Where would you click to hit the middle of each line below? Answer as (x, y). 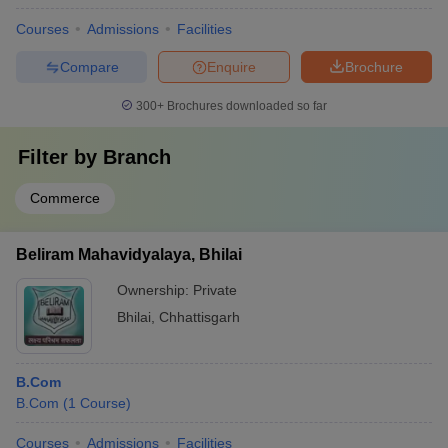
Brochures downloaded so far (245, 106)
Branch (137, 157)
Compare (89, 66)
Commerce (65, 198)
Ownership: (155, 290)
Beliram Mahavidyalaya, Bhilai (129, 254)
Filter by (60, 157)
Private (215, 290)
